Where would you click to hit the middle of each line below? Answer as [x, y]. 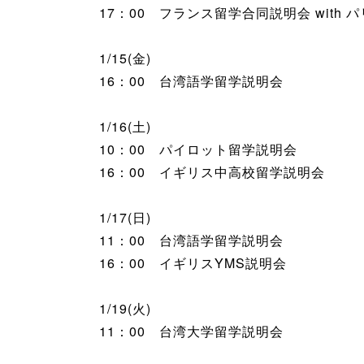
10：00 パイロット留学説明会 [198, 149]
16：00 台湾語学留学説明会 [191, 80]
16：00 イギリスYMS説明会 [193, 262]
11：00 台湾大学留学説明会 [191, 331]
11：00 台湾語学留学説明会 [191, 240]
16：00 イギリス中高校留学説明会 [212, 171]
